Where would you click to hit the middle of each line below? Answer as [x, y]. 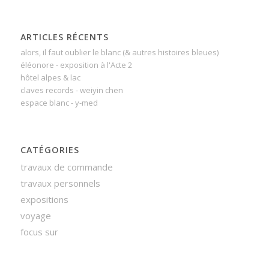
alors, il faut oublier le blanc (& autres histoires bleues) [119, 52]
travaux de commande [66, 167]
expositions [44, 199]
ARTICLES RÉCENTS [64, 37]
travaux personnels [60, 183]
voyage [35, 215]
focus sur [39, 231]
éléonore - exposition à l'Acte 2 [76, 65]
